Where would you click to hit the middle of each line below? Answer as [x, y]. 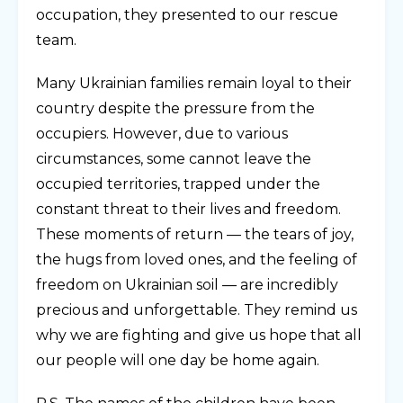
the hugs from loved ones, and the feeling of [197, 260]
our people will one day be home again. [178, 361]
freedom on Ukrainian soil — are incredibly [187, 285]
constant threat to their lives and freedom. [188, 210]
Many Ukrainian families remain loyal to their [194, 84]
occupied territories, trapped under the [178, 184]
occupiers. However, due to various [162, 134]
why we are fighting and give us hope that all [199, 336]
